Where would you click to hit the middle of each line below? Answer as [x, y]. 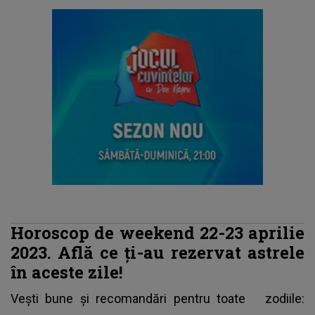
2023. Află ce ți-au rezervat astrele [157, 252]
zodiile [283, 298]
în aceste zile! [66, 271]
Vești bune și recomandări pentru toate [138, 298]
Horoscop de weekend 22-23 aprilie [157, 232]
